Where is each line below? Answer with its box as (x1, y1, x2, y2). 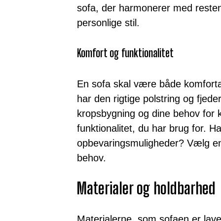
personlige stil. (77, 17, 140, 28)
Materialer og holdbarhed (77, 179, 216, 198)
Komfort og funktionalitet (77, 46, 174, 60)
